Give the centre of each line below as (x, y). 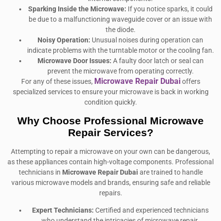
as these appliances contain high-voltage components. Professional (110, 162)
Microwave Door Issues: (74, 61)
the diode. (120, 30)
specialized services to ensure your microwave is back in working (110, 92)
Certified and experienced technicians (151, 210)
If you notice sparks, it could (169, 9)
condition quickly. (110, 103)
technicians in (40, 172)
